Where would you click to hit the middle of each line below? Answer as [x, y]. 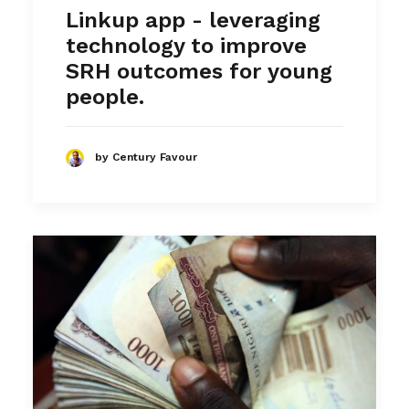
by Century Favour [146, 157]
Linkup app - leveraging [193, 20]
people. [105, 96]
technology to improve [186, 45]
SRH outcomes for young [199, 71]
